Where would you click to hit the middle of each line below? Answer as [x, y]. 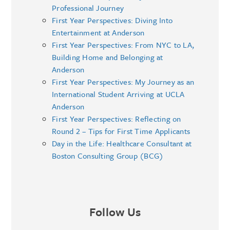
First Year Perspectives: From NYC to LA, [123, 44]
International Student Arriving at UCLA [118, 94]
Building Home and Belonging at [108, 57]
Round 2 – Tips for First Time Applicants [121, 131]
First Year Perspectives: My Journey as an [123, 81]
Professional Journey [88, 7]
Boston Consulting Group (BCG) [108, 155]
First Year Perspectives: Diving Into [112, 20]
